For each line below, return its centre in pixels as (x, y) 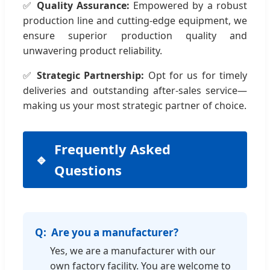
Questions (88, 170)
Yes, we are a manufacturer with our (133, 250)
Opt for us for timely (196, 75)
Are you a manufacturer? (115, 232)
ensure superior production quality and (135, 35)
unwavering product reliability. (93, 50)
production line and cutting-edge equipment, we (135, 20)
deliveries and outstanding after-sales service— (135, 90)
